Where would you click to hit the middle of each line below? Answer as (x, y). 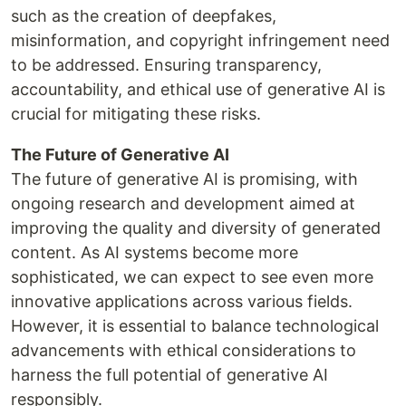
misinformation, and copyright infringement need (200, 40)
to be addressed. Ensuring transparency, (166, 64)
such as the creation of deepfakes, (144, 15)
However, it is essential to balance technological (195, 325)
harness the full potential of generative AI (169, 374)
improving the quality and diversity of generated (196, 227)
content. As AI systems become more (155, 252)
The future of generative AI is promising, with (184, 179)
